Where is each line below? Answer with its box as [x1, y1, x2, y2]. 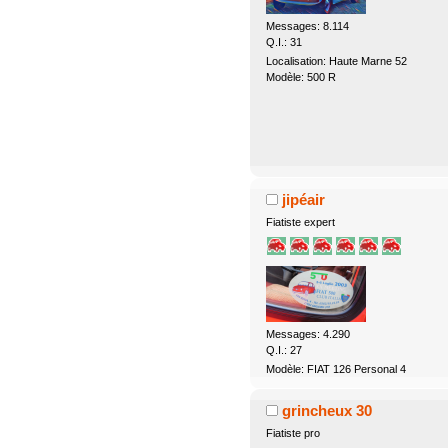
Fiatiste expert [265, 216, 335, 228]
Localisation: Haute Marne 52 [265, 55, 407, 68]
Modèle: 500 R [265, 71, 336, 84]
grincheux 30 [282, 401, 373, 419]
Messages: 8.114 [265, 20, 349, 33]
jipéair [282, 191, 326, 209]
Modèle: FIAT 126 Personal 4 [265, 362, 406, 375]
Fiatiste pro [265, 426, 320, 439]
